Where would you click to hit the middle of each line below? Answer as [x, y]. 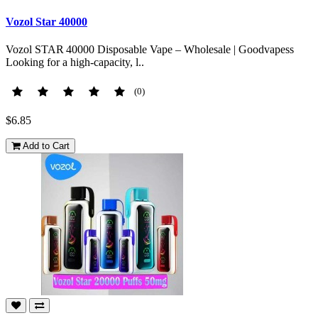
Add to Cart [46, 146]
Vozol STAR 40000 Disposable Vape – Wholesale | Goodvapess [150, 49]
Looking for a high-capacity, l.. [75, 62]
